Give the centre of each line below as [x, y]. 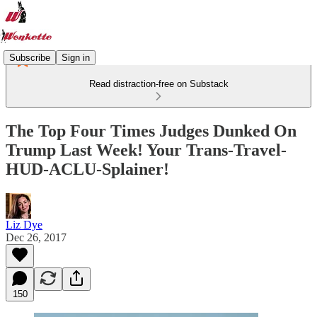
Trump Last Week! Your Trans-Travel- [146, 150]
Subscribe [30, 57]
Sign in [76, 57]
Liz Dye [24, 224]
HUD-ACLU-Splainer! [87, 169]
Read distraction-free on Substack [158, 84]
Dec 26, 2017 [36, 237]
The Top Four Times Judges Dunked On [151, 131]
